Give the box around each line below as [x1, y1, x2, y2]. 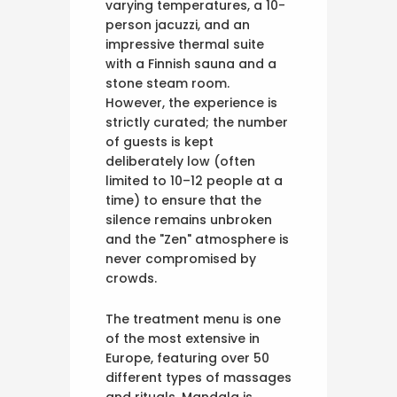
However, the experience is [105, 93, 277, 112]
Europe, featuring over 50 [105, 348, 269, 367]
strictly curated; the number [105, 113, 288, 131]
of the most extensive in [105, 329, 260, 347]
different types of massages [105, 368, 292, 386]
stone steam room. [105, 74, 230, 92]
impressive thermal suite [105, 35, 264, 53]
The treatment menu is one [105, 309, 281, 328]
